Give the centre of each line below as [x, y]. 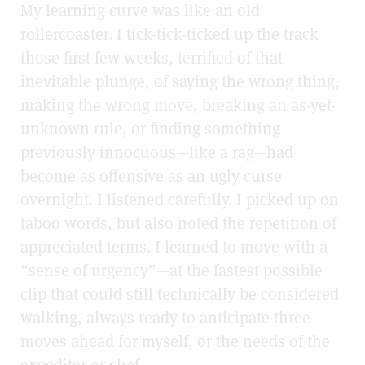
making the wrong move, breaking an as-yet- [178, 106]
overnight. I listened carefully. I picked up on [180, 200]
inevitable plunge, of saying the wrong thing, [180, 82]
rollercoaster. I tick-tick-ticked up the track [169, 35]
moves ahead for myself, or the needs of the [175, 342]
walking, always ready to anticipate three [165, 318]
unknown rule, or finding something [150, 129]
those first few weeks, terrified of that [152, 58]
